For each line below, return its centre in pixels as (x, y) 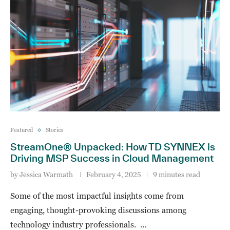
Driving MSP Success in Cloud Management (112, 158)
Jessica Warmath (46, 174)
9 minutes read (177, 174)
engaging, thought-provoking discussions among (98, 210)
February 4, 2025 (114, 174)
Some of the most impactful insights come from (97, 196)
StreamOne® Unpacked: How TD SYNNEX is (113, 147)
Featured (22, 130)
